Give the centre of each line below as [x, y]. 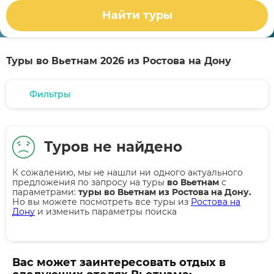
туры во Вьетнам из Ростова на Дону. [165, 192]
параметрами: [45, 192]
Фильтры [50, 94]
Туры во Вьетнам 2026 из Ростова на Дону [119, 61]
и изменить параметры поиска [106, 212]
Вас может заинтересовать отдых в [119, 262]
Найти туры [137, 16]
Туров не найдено [113, 147]
